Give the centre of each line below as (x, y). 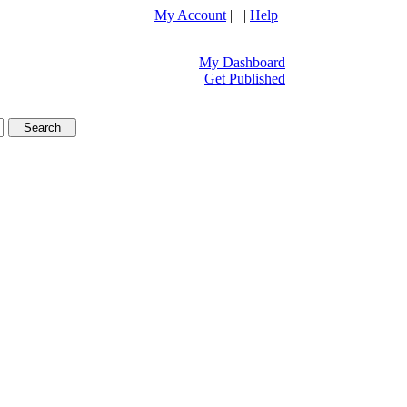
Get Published (245, 79)
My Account (190, 15)
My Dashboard (242, 62)
